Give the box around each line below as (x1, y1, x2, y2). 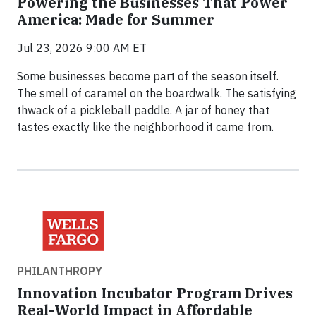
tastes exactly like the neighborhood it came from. (17, 120, 274, 135)
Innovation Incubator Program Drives (17, 284, 293, 303)
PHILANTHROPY (17, 264, 102, 279)
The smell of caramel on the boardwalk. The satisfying (17, 86, 296, 101)
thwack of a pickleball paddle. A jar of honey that (17, 103, 269, 118)
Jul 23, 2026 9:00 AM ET (17, 41, 147, 56)
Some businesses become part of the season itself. (17, 69, 279, 84)
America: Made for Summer (17, 10, 214, 30)
